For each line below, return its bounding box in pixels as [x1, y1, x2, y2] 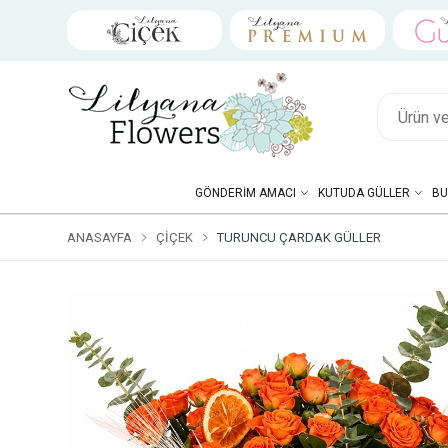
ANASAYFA [67, 230, 132, 245]
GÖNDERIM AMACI [194, 186, 296, 200]
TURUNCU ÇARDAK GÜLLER [217, 230, 381, 245]
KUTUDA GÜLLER [317, 186, 410, 200]
